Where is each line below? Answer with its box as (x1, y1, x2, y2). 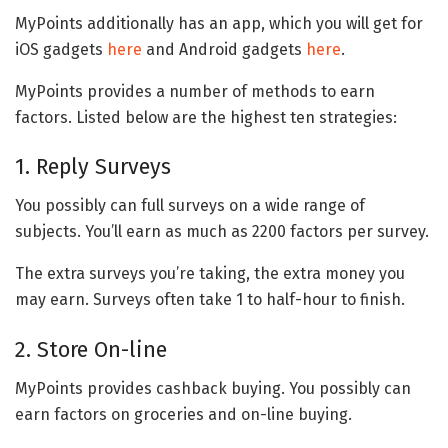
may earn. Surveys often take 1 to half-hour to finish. (15, 290, 405, 310)
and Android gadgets (142, 39, 306, 59)
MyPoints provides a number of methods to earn (15, 81, 375, 101)
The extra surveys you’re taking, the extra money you (15, 264, 405, 284)
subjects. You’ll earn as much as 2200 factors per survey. (15, 222, 429, 242)
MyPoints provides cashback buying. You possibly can (15, 378, 411, 398)
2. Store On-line (15, 336, 167, 363)
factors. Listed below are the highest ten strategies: (15, 107, 397, 127)
